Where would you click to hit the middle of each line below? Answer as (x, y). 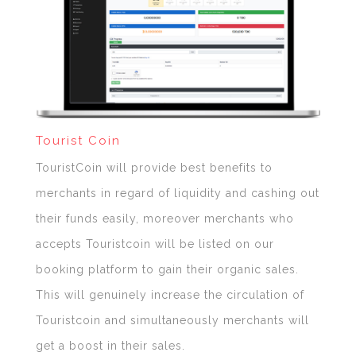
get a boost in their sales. (110, 345)
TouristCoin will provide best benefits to (154, 167)
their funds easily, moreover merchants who (164, 218)
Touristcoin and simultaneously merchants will (172, 320)
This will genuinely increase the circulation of (170, 294)
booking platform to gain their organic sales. (167, 269)
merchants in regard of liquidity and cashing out (177, 193)
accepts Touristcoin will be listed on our (155, 244)
